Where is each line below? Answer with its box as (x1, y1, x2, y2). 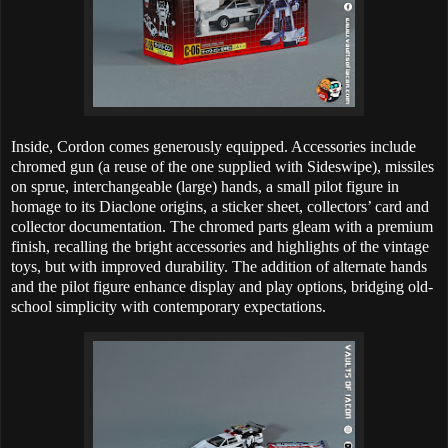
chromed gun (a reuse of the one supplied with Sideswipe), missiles (11, 157, 434, 175)
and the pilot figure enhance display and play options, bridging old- (11, 277, 433, 295)
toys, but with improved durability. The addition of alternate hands (11, 257, 427, 275)
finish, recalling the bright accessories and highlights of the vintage (11, 237, 429, 255)
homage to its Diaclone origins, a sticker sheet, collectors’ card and (11, 197, 429, 215)
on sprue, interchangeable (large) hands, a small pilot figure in (11, 177, 399, 195)
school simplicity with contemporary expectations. (11, 297, 326, 315)
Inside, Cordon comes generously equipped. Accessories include (11, 137, 416, 155)
